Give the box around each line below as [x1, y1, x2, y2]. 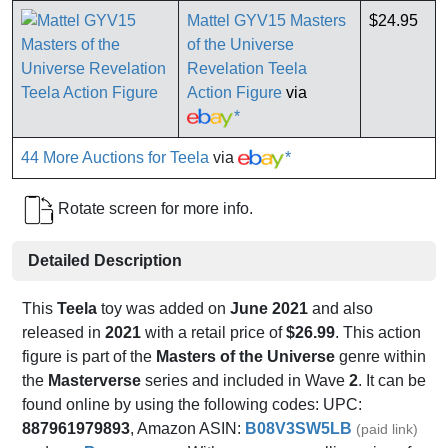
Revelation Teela [187, 60, 307, 78]
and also [308, 300, 373, 318]
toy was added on [97, 300, 230, 318]
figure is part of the [22, 348, 156, 366]
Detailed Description [28, 252, 182, 270]
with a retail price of [141, 324, 286, 342]
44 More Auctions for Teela [21, 149, 209, 167]
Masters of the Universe [156, 348, 335, 366]
